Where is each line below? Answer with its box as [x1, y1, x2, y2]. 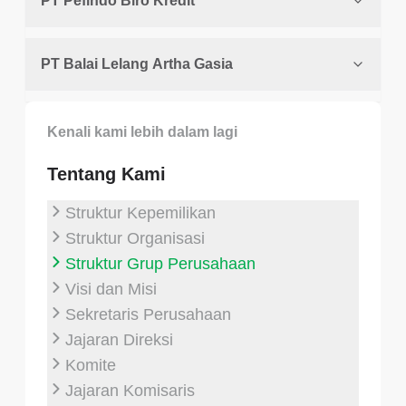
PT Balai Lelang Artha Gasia [41, 56, 233, 72]
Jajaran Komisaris [65, 382, 195, 401]
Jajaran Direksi [65, 331, 173, 350]
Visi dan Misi [65, 280, 157, 299]
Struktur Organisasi [65, 229, 205, 248]
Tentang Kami [47, 164, 166, 185]
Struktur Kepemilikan [65, 204, 216, 223]
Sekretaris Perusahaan [65, 305, 231, 324]
